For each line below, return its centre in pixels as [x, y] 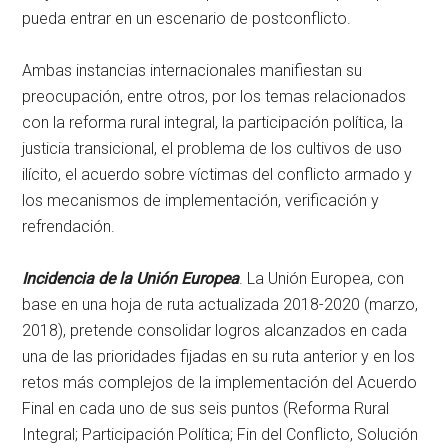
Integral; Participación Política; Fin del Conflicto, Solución [220, 435]
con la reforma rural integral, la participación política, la [213, 123]
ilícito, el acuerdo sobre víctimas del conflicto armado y [217, 175]
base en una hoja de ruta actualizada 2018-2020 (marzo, [220, 305]
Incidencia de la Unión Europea [131, 279]
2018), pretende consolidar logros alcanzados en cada [215, 331]
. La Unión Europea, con [322, 279]
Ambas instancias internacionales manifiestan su [192, 71]
